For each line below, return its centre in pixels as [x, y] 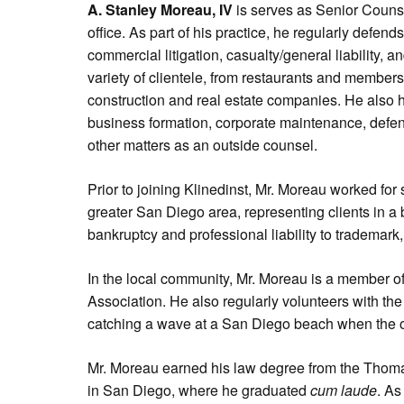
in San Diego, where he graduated [199, 390]
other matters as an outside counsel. [202, 145]
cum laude [344, 390]
